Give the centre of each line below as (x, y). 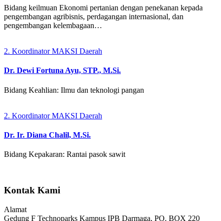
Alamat (15, 209)
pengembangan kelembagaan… (53, 26)
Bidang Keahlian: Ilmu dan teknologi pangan (74, 90)
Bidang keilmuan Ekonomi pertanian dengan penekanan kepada (103, 8)
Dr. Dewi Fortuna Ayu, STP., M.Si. (62, 71)
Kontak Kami (32, 190)
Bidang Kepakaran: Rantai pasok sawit (65, 154)
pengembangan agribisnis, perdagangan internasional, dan (94, 17)
